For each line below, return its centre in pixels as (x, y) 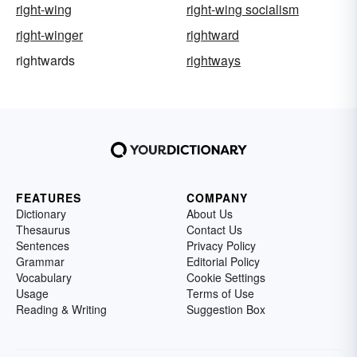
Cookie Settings (226, 278)
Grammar (40, 262)
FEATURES (49, 198)
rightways (214, 61)
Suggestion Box (226, 310)
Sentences (43, 246)
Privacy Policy (221, 246)
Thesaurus (43, 230)
